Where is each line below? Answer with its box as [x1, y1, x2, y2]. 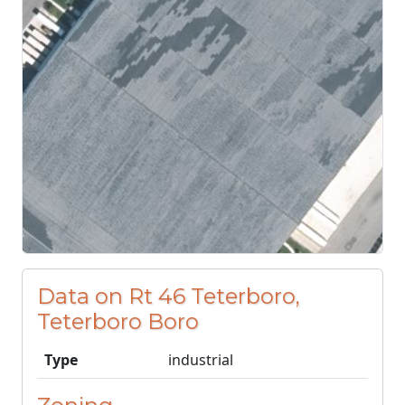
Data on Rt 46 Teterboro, [37, 283, 299, 309]
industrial [168, 350, 233, 370]
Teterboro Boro [37, 308, 199, 334]
